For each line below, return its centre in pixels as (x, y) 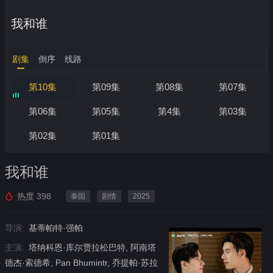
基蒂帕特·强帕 (55, 228)
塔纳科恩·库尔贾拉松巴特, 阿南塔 (92, 247)
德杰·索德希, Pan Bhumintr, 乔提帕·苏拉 (81, 262)
